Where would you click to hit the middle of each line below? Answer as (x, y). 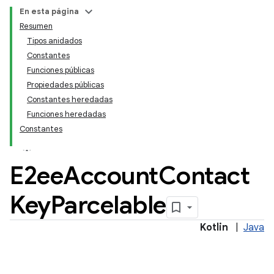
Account (111, 176)
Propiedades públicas (65, 85)
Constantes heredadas (70, 99)
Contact (204, 176)
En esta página (49, 11)
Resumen (36, 26)
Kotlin (214, 228)
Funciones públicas (61, 70)
